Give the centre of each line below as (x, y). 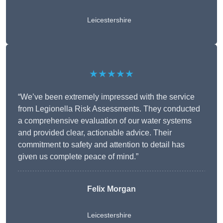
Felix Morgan (111, 189)
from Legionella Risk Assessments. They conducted (109, 109)
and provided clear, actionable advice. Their (95, 133)
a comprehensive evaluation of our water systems (105, 121)
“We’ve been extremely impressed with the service (106, 97)
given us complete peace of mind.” (78, 157)
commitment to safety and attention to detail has (101, 145)
